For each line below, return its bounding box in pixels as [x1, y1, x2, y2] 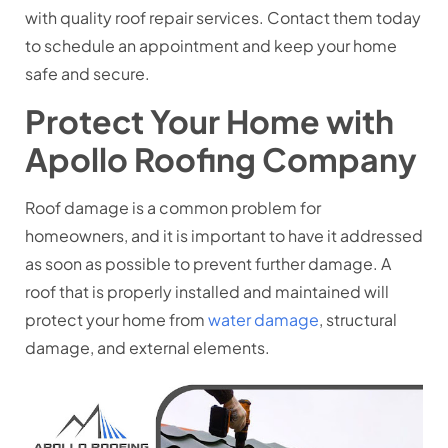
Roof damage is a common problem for [25, 197, 321, 219]
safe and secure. [25, 63, 150, 85]
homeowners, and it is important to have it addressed [25, 225, 423, 247]
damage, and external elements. [25, 337, 273, 359]
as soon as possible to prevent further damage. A [25, 253, 391, 275]
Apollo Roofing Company [25, 139, 417, 180]
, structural [319, 309, 397, 331]
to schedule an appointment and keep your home [25, 35, 397, 57]
